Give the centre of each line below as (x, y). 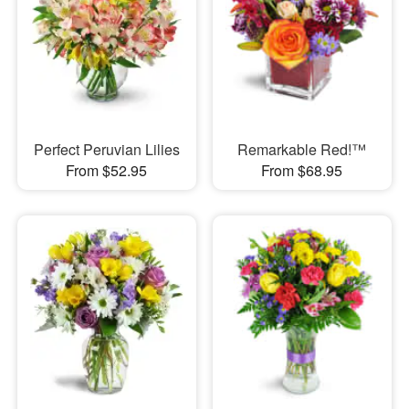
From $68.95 (302, 171)
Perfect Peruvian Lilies (106, 150)
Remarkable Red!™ (302, 150)
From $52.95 (107, 171)
